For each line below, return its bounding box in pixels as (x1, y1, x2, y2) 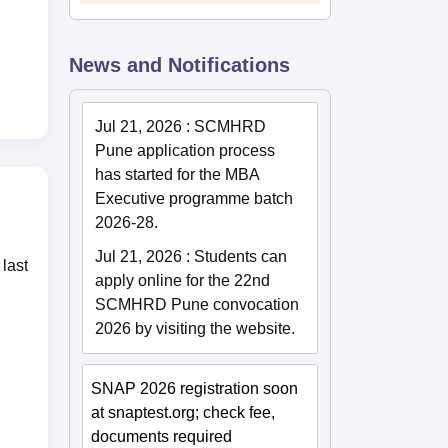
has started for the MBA (95, 165, 260, 183)
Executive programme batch (95, 189, 294, 207)
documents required (91, 427, 233, 445)
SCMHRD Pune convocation (95, 295, 300, 313)
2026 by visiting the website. (95, 319, 296, 337)
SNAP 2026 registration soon (91, 379, 299, 397)
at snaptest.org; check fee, (91, 403, 276, 421)
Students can (194, 247, 288, 265)
